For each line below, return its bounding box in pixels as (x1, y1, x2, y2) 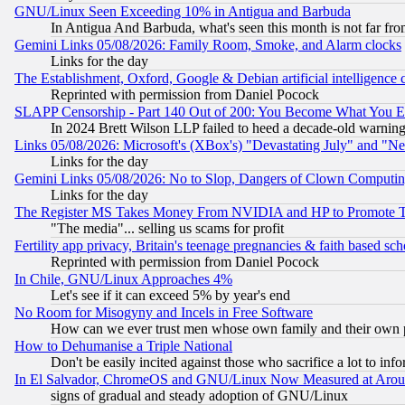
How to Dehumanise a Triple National (14, 337, 232, 353)
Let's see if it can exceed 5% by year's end (51, 287, 290, 303)
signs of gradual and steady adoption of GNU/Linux (51, 387, 348, 403)
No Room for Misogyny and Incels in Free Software (14, 304, 313, 320)
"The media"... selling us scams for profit (51, 220, 284, 236)
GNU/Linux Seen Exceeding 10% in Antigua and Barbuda (14, 3, 351, 19)
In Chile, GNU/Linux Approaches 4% (14, 270, 232, 287)
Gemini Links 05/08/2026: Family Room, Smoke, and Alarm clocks (14, 36, 401, 52)
